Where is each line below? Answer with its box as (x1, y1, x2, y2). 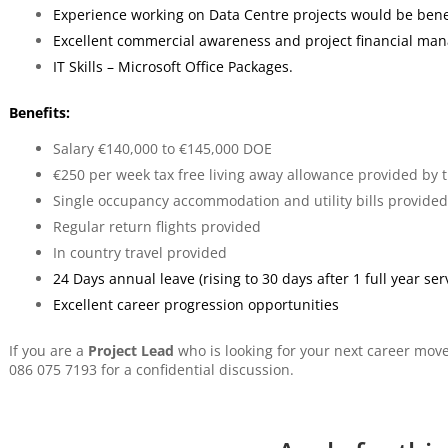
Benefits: (8, 103, 70, 122)
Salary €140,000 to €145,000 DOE (52, 139, 272, 158)
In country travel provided (52, 243, 227, 262)
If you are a (8, 341, 88, 360)
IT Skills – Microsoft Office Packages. (52, 57, 293, 76)
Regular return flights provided (52, 217, 261, 236)
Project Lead (87, 341, 174, 360)
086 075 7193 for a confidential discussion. (8, 360, 302, 379)
